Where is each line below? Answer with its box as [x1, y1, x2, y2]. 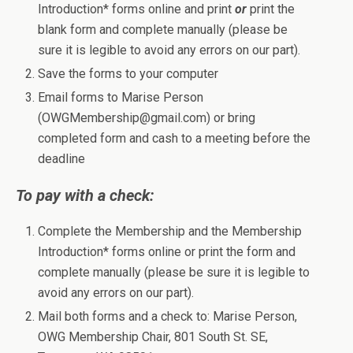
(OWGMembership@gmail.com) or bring [38, 110, 256, 126]
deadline [38, 151, 86, 167]
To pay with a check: [16, 186, 154, 206]
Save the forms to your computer [38, 65, 219, 81]
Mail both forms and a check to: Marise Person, [38, 309, 298, 325]
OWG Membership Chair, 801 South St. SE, [38, 329, 269, 345]
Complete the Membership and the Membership [38, 224, 303, 240]
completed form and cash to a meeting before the [38, 131, 311, 147]
